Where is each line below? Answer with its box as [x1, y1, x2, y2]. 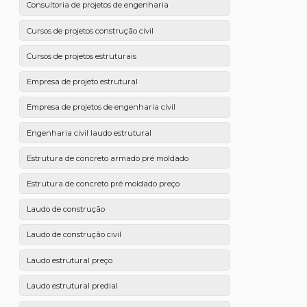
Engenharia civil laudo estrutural [26, 127, 151, 138]
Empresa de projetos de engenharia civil [26, 102, 175, 112]
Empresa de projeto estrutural [26, 77, 138, 87]
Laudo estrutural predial [26, 280, 118, 291]
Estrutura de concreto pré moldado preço [26, 178, 180, 188]
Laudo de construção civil [26, 230, 121, 240]
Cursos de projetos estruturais [26, 51, 136, 61]
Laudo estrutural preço [26, 255, 112, 265]
